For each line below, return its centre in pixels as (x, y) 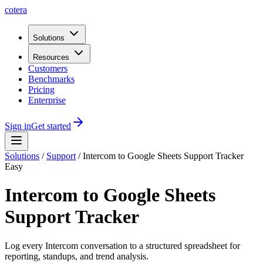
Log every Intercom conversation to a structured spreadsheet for (122, 245)
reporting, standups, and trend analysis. (77, 256)
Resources (51, 57)
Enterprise (47, 100)
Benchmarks (51, 79)
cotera (16, 10)
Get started (51, 126)
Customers (48, 68)
